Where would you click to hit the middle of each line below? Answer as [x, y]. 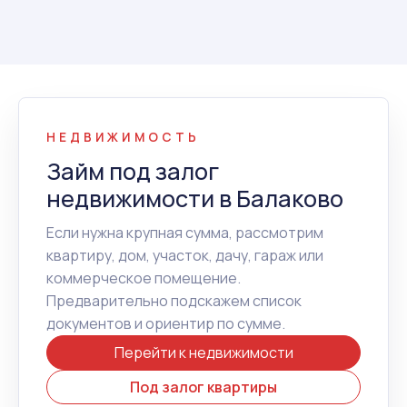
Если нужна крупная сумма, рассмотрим [185, 233]
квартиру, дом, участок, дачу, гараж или [185, 255]
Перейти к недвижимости [203, 352]
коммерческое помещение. [144, 278]
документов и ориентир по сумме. [166, 323]
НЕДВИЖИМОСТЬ [123, 137]
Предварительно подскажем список [174, 301]
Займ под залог [133, 171]
